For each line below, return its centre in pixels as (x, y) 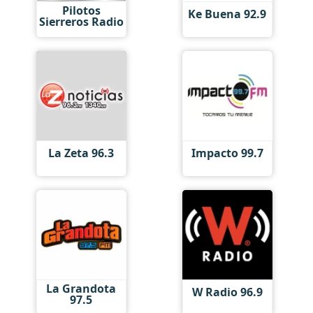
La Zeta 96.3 (81, 153)
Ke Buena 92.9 (227, 14)
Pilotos (81, 10)
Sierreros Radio (81, 21)
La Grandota (81, 288)
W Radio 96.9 (227, 292)
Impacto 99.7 (227, 153)
